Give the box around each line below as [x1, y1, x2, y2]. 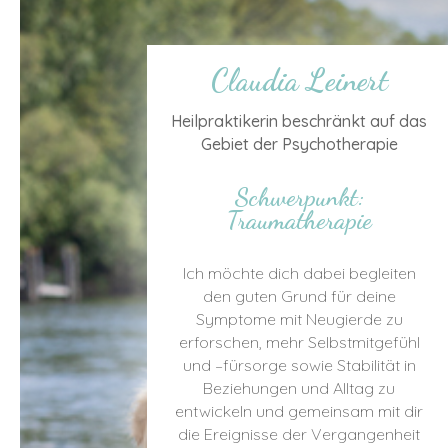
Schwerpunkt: [233, 181, 365, 212]
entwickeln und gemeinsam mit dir [175, 400, 423, 421]
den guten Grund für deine [202, 285, 396, 306]
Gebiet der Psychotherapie [200, 133, 398, 154]
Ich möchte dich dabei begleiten [182, 262, 416, 283]
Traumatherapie [226, 204, 372, 235]
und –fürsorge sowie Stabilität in [182, 354, 416, 375]
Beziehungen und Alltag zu [203, 377, 395, 398]
